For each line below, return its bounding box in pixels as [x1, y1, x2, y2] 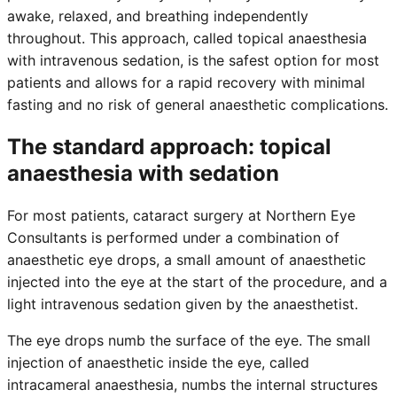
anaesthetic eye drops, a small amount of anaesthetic [7, 250, 366, 269]
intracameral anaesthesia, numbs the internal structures [7, 375, 378, 393]
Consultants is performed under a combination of [7, 228, 339, 246]
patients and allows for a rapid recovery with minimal [7, 73, 365, 91]
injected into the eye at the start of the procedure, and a [7, 272, 387, 291]
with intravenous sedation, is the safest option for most [7, 51, 379, 69]
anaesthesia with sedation [7, 160, 279, 186]
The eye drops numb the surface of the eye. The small [7, 331, 370, 349]
